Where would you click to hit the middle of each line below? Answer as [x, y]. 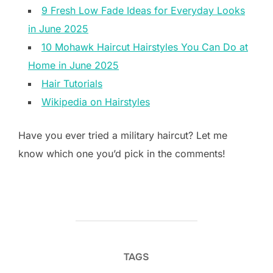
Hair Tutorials [72, 83]
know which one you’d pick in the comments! [122, 153]
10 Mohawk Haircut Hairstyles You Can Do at [145, 47]
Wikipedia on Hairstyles [96, 101]
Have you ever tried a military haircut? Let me [123, 135]
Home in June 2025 [73, 65]
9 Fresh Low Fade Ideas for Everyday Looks [143, 10]
